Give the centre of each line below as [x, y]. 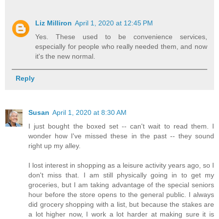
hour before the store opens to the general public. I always [121, 194]
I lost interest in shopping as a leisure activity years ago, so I [121, 165]
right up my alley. [55, 145]
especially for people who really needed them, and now [121, 46]
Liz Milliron [54, 23]
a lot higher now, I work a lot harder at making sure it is [121, 214]
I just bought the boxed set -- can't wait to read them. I [121, 126]
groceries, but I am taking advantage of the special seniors [121, 185]
